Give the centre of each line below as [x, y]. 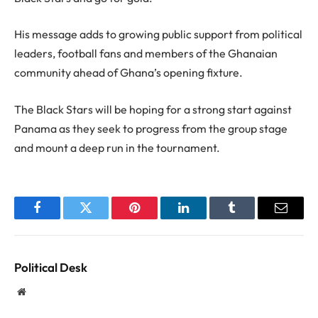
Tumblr [250, 218]
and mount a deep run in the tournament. [117, 147]
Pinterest [156, 218]
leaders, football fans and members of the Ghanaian [146, 54]
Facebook [61, 218]
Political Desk [51, 267]
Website [41, 291]
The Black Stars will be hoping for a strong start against [153, 109]
